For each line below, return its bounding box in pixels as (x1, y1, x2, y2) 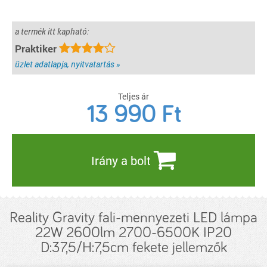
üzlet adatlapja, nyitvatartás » (15, 58, 120, 70)
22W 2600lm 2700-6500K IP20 (35, 225, 232, 240)
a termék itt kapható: (15, 26, 89, 37)
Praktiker (15, 42, 59, 55)
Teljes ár (118, 91, 149, 102)
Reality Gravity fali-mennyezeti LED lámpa (10, 210, 257, 225)
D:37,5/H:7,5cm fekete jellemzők (40, 240, 227, 255)
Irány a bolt (91, 153, 154, 168)
